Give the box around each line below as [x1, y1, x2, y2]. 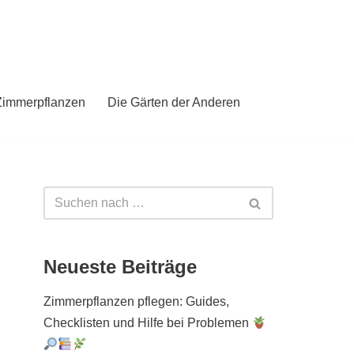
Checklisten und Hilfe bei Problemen [43, 316, 252, 330]
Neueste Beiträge [43, 256, 197, 277]
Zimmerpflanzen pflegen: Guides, [43, 295, 229, 308]
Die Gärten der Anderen [107, 96, 240, 109]
